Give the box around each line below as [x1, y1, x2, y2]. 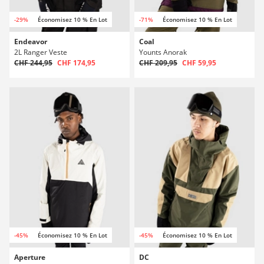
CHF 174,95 [57, 58, 95, 68]
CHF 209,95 [139, 58, 177, 68]
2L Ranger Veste [14, 47, 67, 57]
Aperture [14, 252, 45, 262]
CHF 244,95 [14, 58, 52, 68]
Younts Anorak [139, 47, 187, 57]
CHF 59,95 [182, 58, 216, 68]
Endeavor [14, 37, 47, 47]
